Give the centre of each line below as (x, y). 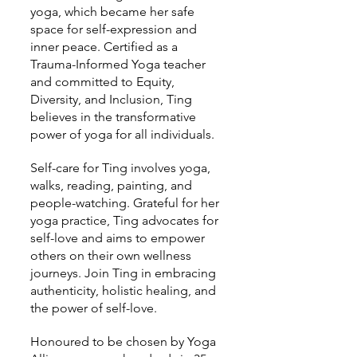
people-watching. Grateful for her (125, 203)
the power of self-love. (94, 308)
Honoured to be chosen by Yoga (123, 341)
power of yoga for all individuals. (122, 134)
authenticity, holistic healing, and (123, 290)
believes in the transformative (113, 117)
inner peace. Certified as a (104, 47)
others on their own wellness (111, 255)
